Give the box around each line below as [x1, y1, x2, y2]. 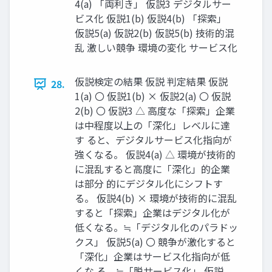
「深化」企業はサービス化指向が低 [75, 249, 230, 264]
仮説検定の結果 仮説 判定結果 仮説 [75, 74, 228, 89]
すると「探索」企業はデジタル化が [75, 205, 230, 220]
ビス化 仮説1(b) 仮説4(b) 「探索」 [75, 11, 226, 26]
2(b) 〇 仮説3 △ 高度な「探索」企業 [75, 103, 235, 118]
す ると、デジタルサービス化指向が [75, 132, 232, 148]
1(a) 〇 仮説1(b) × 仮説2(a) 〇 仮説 [75, 89, 231, 104]
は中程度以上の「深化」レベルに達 [75, 118, 230, 133]
